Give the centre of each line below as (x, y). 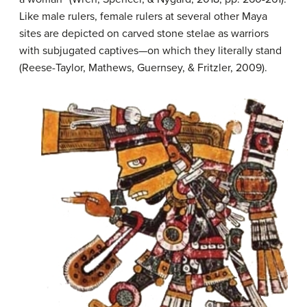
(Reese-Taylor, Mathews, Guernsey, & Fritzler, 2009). (143, 68)
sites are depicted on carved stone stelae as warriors (144, 34)
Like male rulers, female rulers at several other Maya (143, 17)
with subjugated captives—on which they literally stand (150, 51)
